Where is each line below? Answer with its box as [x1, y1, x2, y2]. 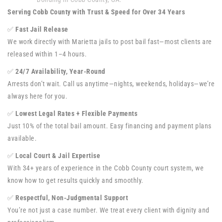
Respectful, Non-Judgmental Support [15, 194, 128, 202]
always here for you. [7, 92, 67, 100]
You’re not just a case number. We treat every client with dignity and [7, 206, 210, 214]
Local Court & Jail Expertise [15, 152, 100, 160]
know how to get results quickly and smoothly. [7, 176, 144, 184]
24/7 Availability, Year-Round [15, 67, 106, 75]
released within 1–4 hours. [7, 50, 87, 58]
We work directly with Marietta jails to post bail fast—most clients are [7, 38, 212, 46]
